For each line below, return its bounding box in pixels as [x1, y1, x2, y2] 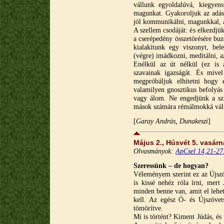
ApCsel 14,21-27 [175, 147, 223, 155]
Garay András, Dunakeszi [136, 117, 208, 125]
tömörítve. [133, 204, 163, 212]
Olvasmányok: [133, 147, 175, 155]
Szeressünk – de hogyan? [133, 161, 208, 169]
